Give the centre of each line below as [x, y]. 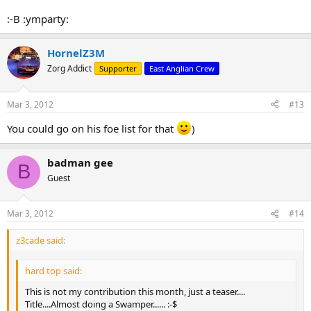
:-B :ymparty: [38, 19]
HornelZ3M [76, 53]
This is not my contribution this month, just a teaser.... [135, 291]
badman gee [80, 162]
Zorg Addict [69, 69]
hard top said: [53, 270]
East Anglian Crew [182, 69]
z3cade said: [41, 241]
